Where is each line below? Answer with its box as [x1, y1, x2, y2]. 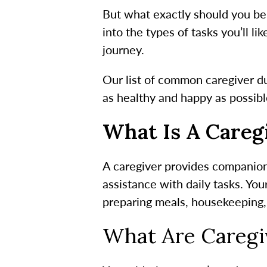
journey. [102, 41, 144, 58]
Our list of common [102, 70, 206, 88]
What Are [102, 222, 195, 249]
